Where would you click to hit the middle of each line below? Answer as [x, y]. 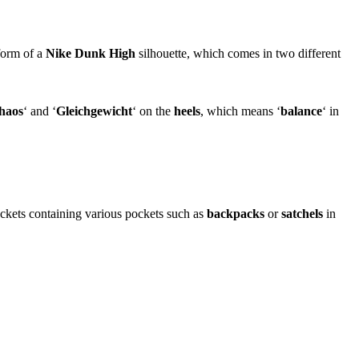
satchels [302, 214]
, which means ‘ [240, 111]
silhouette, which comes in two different [238, 54]
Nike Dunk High [91, 54]
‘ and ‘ [40, 111]
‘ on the [153, 111]
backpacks [236, 214]
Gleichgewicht [94, 111]
